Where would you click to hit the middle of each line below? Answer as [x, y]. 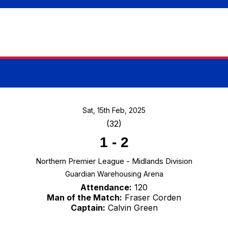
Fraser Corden [152, 198]
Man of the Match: [84, 198]
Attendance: [106, 188]
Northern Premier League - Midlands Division [114, 161]
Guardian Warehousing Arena [114, 174]
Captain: [88, 208]
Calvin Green [131, 208]
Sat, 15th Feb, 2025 [114, 110]
